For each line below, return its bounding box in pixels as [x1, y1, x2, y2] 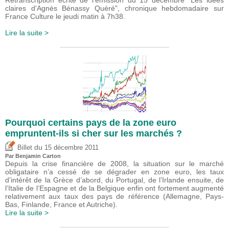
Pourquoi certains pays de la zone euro [5, 118, 176, 128]
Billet [15, 144, 32, 152]
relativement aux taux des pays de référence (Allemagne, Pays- [5, 192, 224, 201]
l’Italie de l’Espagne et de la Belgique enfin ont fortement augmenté [5, 184, 224, 193]
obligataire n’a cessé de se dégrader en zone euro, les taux [5, 168, 224, 176]
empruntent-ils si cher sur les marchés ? [5, 128, 182, 139]
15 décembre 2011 [44, 144, 99, 152]
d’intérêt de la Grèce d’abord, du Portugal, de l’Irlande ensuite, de [5, 176, 224, 185]
